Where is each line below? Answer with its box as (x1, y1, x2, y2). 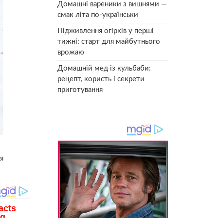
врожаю (57, 48, 84, 56)
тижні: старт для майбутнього (57, 37, 160, 45)
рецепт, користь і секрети (57, 75, 145, 83)
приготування (57, 86, 103, 93)
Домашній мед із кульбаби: (57, 64, 151, 72)
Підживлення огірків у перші (57, 27, 154, 35)
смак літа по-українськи (57, 11, 138, 18)
